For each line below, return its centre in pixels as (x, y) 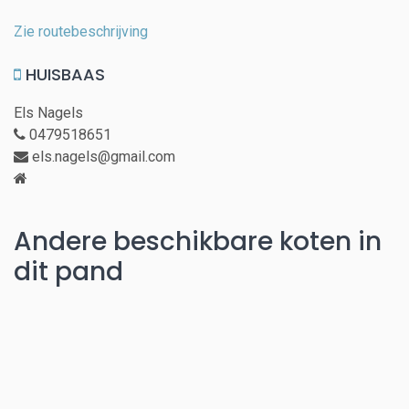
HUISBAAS (63, 74)
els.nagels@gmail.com (102, 157)
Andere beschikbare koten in (198, 241)
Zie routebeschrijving (81, 31)
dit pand (68, 272)
